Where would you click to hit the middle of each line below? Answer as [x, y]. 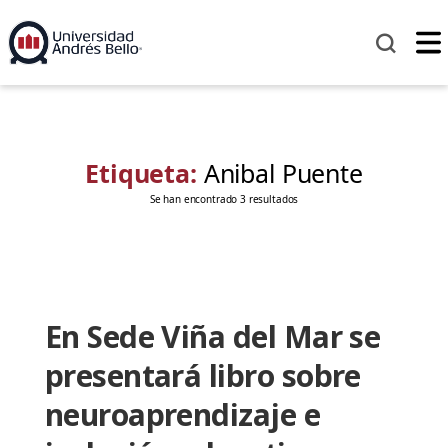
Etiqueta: [144, 173]
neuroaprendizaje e [182, 415]
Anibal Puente [283, 173]
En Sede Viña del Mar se [212, 337]
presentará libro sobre [202, 376]
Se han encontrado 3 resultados [224, 199]
